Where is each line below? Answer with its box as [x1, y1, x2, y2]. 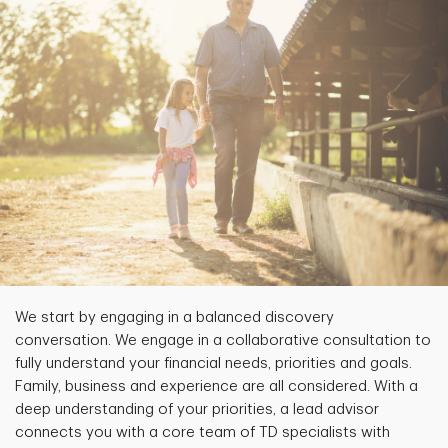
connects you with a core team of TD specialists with [15, 424, 390, 440]
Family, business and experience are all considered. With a [15, 378, 418, 394]
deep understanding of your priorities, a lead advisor [15, 401, 379, 417]
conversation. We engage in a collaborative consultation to [15, 332, 431, 348]
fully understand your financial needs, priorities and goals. [15, 355, 412, 371]
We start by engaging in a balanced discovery [15, 309, 334, 325]
